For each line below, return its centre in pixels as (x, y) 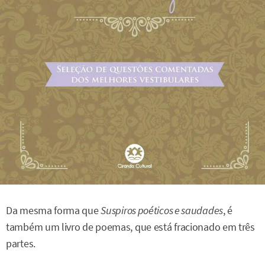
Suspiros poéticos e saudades (162, 210)
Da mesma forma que (54, 210)
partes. (21, 243)
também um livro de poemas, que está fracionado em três (130, 227)
